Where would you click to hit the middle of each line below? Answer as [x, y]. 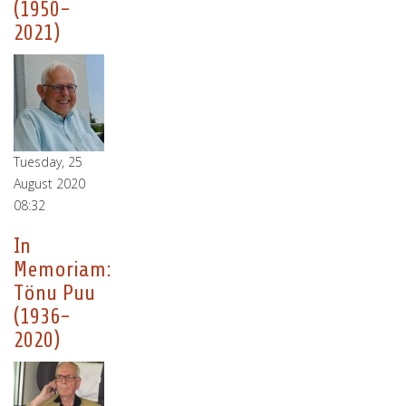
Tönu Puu [54, 293]
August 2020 [49, 184]
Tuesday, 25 [48, 162]
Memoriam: [63, 270]
